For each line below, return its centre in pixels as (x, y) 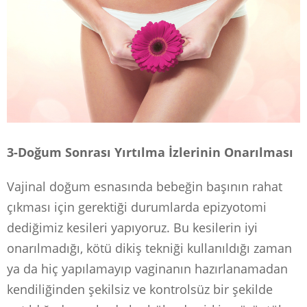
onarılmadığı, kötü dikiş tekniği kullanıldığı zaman (149, 248)
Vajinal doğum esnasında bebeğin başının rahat (145, 187)
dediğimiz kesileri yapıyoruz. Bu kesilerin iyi (132, 228)
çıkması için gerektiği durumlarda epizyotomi (137, 207)
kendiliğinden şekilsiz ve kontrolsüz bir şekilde (140, 290)
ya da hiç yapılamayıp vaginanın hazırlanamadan (147, 269)
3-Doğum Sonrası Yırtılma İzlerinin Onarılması (150, 152)
